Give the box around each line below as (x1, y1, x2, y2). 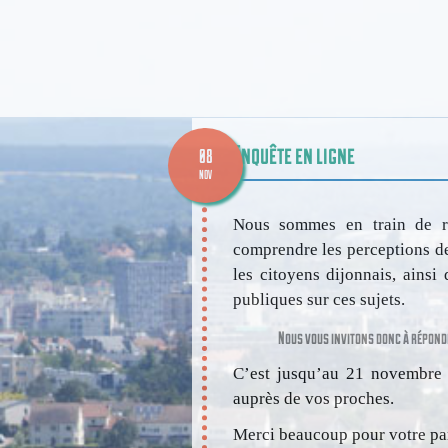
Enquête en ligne (232, 139, 355, 169)
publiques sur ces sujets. (232, 289, 405, 309)
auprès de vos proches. (232, 389, 394, 409)
